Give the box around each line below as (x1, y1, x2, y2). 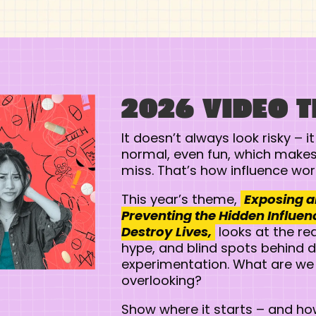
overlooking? (121, 272, 202, 290)
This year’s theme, (121, 190, 241, 209)
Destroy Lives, (121, 223, 212, 241)
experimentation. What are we (121, 255, 314, 274)
